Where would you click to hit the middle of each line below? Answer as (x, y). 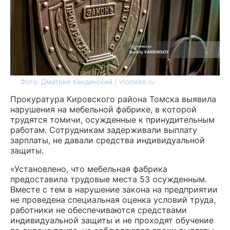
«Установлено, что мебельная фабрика (89, 169)
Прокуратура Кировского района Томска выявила (113, 99)
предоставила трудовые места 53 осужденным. (109, 179)
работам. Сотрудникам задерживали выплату (104, 130)
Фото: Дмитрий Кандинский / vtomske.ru (88, 82)
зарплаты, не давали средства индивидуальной (108, 140)
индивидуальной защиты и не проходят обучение (112, 221)
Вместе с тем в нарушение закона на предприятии (114, 190)
